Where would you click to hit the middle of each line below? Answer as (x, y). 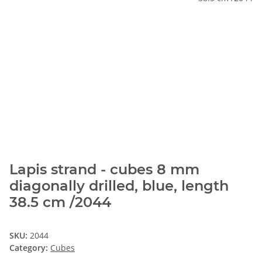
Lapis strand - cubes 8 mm (104, 170)
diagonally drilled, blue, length (119, 186)
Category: (30, 248)
